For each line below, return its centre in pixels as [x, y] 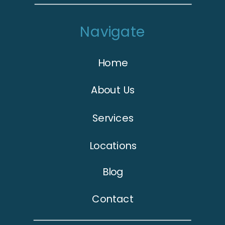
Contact [113, 199]
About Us [113, 90]
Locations [113, 145]
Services [113, 118]
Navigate [113, 32]
